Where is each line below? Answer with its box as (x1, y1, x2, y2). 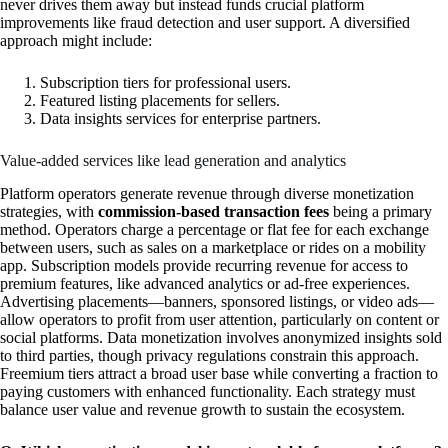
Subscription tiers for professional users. (40, 74, 291, 92)
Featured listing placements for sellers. (40, 92, 280, 110)
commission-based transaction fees (98, 203, 329, 221)
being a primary (329, 203, 432, 221)
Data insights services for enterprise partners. (40, 110, 321, 128)
